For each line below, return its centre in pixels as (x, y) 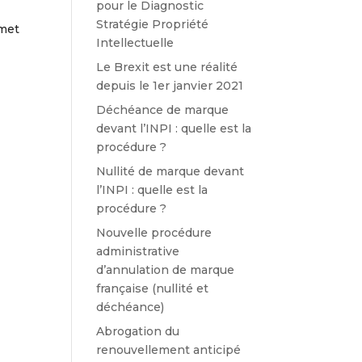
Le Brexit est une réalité (167, 67)
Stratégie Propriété (153, 24)
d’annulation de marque (166, 270)
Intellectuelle (135, 43)
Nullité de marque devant (170, 171)
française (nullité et (153, 288)
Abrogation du (138, 331)
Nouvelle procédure (154, 233)
